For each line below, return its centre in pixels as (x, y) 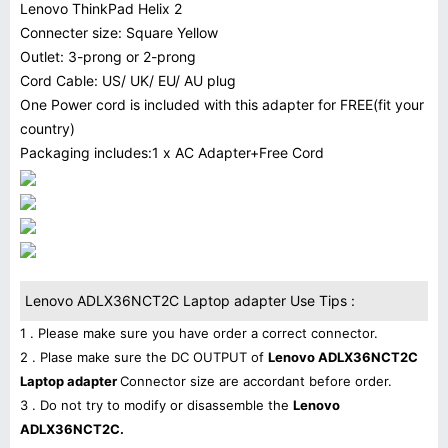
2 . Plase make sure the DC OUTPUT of (144, 357)
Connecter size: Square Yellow (119, 32)
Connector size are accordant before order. (256, 381)
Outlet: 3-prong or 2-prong (108, 56)
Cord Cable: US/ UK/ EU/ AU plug (128, 80)
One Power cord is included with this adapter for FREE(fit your (222, 104)
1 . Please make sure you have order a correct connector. (199, 333)
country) (47, 128)
